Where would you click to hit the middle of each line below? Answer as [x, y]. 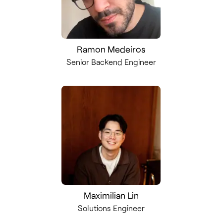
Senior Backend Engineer [111, 62]
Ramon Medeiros [111, 49]
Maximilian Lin [111, 195]
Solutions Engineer [111, 208]
